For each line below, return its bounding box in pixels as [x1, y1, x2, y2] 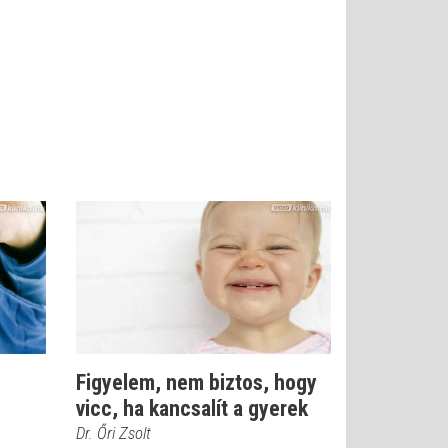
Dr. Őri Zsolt [76, 423, 151, 443]
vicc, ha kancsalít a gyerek [76, 396, 308, 421]
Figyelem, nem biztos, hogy [76, 370, 317, 395]
